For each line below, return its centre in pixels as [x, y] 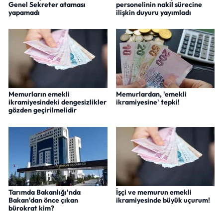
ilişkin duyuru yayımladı [153, 12]
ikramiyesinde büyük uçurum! [163, 200]
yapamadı [24, 12]
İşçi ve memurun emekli [154, 192]
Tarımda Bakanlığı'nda [45, 192]
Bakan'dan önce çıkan [43, 200]
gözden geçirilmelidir [43, 110]
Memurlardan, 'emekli [151, 94]
